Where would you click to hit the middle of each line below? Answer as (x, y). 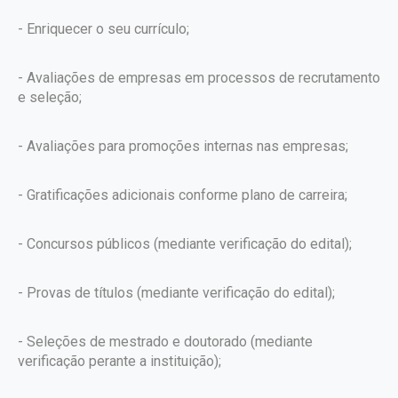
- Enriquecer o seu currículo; (103, 29)
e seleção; (50, 97)
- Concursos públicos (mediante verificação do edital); (185, 244)
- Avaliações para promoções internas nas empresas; (183, 146)
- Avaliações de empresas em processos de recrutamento (199, 78)
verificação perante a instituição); (119, 361)
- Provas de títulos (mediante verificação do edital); (176, 293)
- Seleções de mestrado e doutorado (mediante (165, 342)
